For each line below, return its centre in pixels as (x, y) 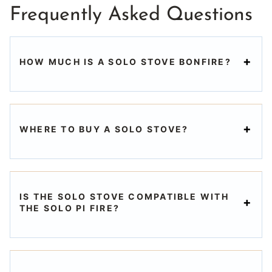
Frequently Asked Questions (131, 15)
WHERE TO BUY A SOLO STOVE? (104, 129)
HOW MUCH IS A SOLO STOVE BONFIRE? (125, 61)
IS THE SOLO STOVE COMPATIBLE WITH (124, 196)
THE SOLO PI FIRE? (70, 208)
